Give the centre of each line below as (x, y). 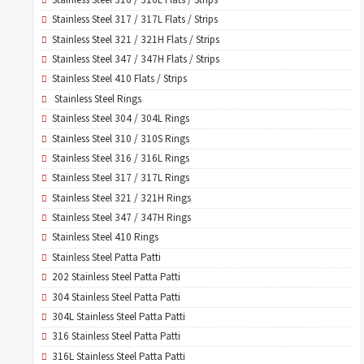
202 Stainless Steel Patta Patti (116, 277)
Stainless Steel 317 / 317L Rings (120, 178)
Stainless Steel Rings (96, 99)
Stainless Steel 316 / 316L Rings (120, 158)
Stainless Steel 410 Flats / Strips (119, 79)
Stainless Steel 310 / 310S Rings (120, 139)
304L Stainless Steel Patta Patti (118, 316)
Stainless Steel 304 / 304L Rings (120, 119)
